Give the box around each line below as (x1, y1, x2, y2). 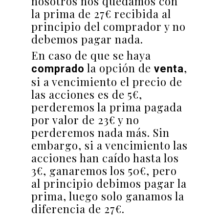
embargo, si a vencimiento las (31, 138, 188, 153)
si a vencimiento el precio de (31, 74, 182, 89)
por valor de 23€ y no (31, 112, 139, 128)
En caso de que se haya (31, 48, 151, 63)
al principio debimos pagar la (31, 176, 187, 191)
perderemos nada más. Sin (31, 125, 170, 140)
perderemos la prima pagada (31, 100, 182, 115)
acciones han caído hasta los (31, 151, 179, 166)
